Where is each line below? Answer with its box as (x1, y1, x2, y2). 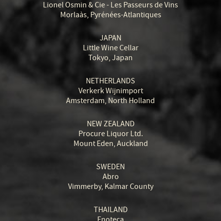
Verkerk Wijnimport (78, 86, 143, 96)
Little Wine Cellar (82, 43, 139, 53)
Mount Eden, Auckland (73, 139, 148, 148)
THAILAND (93, 205, 128, 215)
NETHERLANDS (86, 76, 135, 86)
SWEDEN (96, 162, 125, 172)
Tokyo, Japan (88, 53, 133, 63)
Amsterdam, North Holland (66, 96, 155, 106)
